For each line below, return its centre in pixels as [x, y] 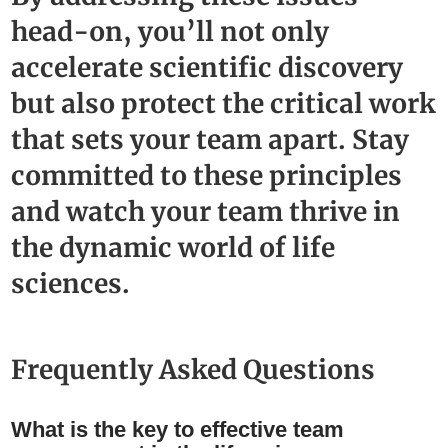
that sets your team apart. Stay [210, 139]
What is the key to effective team [178, 429]
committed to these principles [207, 175]
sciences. [71, 283]
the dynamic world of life [173, 247]
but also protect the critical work [223, 103]
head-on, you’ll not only [170, 31]
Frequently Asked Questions [193, 369]
